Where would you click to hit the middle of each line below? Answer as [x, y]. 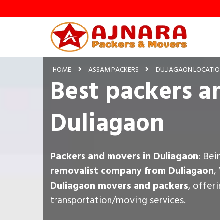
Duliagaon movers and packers [119, 185]
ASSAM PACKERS [113, 69]
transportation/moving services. [118, 200]
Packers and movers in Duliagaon [124, 156]
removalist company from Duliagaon [132, 171]
